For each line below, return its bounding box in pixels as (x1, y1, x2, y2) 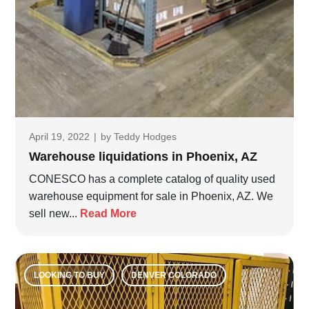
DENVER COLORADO (131, 270, 217, 280)
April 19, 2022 (29, 130, 90, 142)
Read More (80, 207, 137, 219)
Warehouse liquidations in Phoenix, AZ (29, 149, 257, 163)
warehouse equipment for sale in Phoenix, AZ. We (29, 190, 273, 202)
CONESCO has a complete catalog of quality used (29, 172, 275, 185)
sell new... (29, 207, 80, 219)
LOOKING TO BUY (34, 270, 105, 280)
